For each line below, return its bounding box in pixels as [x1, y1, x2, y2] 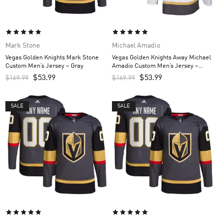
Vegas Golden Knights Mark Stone [5, 54, 99, 61]
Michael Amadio [111, 42, 160, 49]
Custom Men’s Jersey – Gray [5, 62, 83, 69]
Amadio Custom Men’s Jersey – [111, 62, 198, 69]
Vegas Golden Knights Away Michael [111, 54, 211, 61]
